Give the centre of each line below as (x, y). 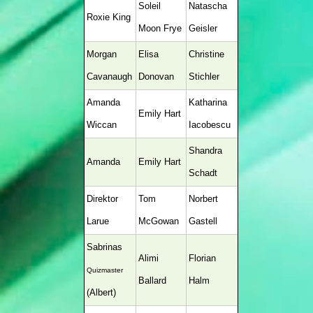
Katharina (208, 102)
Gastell (203, 221)
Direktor (102, 199)
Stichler (204, 77)
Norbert (203, 199)
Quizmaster (104, 270)
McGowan (158, 221)
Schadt (203, 173)
